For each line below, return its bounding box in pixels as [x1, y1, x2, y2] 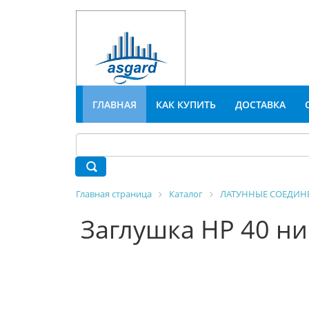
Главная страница [75, 188, 152, 200]
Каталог [168, 188, 203, 200]
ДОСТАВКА [235, 98, 286, 111]
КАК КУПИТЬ [155, 98, 216, 111]
